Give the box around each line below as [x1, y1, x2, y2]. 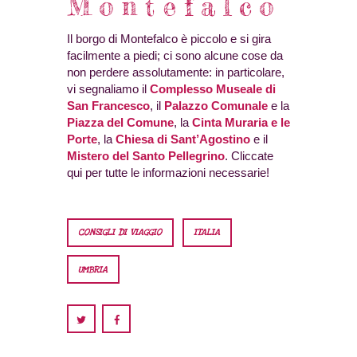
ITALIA [194, 226, 221, 239]
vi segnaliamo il [67, 81, 150, 96]
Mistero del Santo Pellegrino [67, 148, 225, 163]
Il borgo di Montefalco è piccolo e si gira [67, 31, 271, 45]
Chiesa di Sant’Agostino [116, 131, 250, 146]
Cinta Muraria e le [192, 115, 290, 129]
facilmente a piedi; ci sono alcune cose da [67, 48, 283, 62]
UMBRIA [78, 263, 108, 276]
